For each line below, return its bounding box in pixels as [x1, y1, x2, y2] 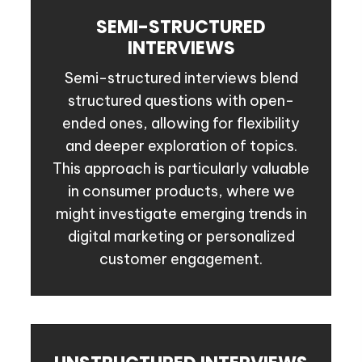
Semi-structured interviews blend [64, 69, 298, 88]
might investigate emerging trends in [55, 204, 307, 224]
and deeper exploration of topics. [65, 137, 297, 156]
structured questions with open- [68, 91, 294, 111]
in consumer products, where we [67, 182, 295, 201]
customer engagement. [99, 250, 263, 269]
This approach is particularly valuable [53, 159, 309, 179]
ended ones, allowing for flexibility [62, 114, 300, 133]
